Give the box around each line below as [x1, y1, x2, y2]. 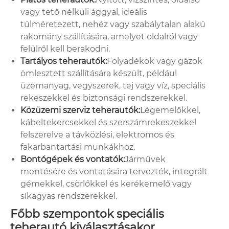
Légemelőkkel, [140, 105, 200, 115]
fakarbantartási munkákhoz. [20, 142, 135, 152]
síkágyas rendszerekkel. [20, 191, 117, 201]
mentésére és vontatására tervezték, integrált [20, 166, 208, 176]
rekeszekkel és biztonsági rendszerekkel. [20, 93, 187, 103]
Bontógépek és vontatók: [20, 154, 125, 164]
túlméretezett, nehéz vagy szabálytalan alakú [20, 19, 205, 29]
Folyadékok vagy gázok [107, 56, 202, 66]
